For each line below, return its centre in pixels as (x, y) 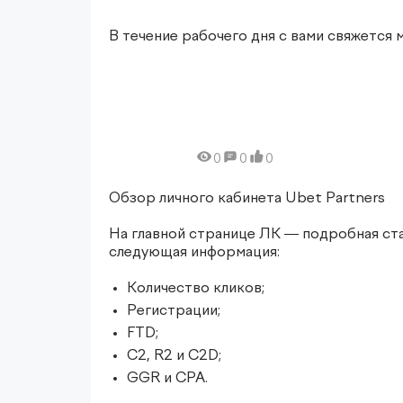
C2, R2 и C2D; (174, 356)
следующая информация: (194, 252)
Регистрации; (173, 311)
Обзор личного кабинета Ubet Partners (246, 198)
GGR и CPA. (167, 378)
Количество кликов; (195, 288)
